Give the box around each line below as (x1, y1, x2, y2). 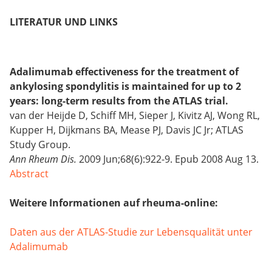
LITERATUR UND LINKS (10, 15, 118, 29)
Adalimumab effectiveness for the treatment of (10, 65, 239, 79)
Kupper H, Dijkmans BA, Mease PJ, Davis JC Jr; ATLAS (10, 123, 243, 137)
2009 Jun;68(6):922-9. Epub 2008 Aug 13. (76, 152, 259, 166)
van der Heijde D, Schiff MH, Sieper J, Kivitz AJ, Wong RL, (10, 109, 260, 123)
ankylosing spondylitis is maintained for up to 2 (10, 80, 241, 93)
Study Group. (10, 138, 70, 152)
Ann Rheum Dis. (10, 152, 76, 166)
